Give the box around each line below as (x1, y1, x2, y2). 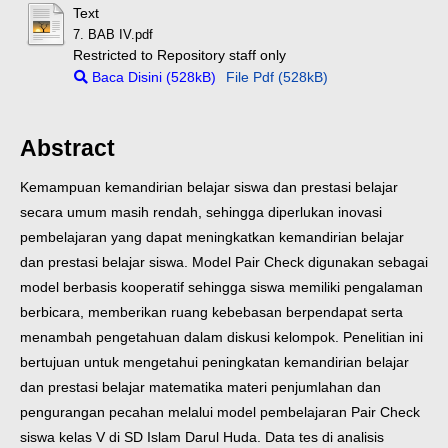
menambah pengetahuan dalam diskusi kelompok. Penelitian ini (20, 329, 423, 346)
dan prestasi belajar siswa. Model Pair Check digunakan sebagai (20, 254, 428, 271)
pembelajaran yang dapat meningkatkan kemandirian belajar (20, 229, 404, 246)
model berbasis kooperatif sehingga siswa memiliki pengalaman (20, 279, 423, 296)
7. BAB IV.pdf (73, 27, 154, 42)
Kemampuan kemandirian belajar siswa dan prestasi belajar (20, 179, 398, 196)
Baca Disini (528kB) (88, 68, 217, 85)
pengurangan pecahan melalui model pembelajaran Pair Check (20, 404, 420, 421)
